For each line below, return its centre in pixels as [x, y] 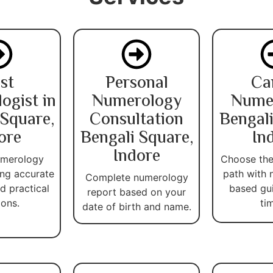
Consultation [136, 120]
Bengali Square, [136, 138]
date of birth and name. [136, 206]
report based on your [136, 192]
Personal [136, 83]
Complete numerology [136, 177]
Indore [136, 156]
